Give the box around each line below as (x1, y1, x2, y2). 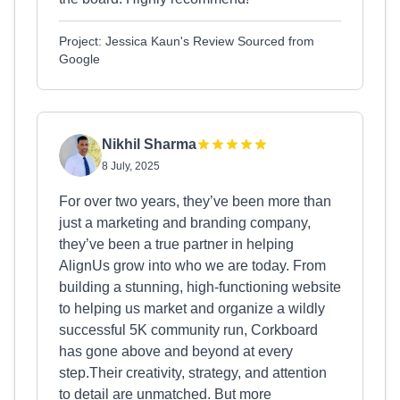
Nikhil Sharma (102, 137, 196, 152)
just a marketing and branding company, (59, 215, 311, 230)
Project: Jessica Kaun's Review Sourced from (59, 34, 314, 48)
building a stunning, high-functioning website (59, 279, 341, 295)
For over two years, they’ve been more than (59, 194, 331, 209)
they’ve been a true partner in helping (59, 237, 294, 252)
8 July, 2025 (102, 160, 160, 172)
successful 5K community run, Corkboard (59, 322, 318, 337)
